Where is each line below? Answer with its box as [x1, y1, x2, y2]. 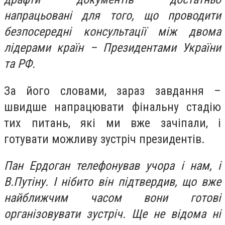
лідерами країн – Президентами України [4, 41, 221, 55]
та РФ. [4, 57, 38, 71]
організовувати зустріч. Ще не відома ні [4, 207, 221, 221]
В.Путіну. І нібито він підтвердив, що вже [4, 175, 221, 189]
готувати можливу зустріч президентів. [4, 132, 208, 146]
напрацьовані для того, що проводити [4, 9, 221, 23]
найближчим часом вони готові [4, 191, 221, 205]
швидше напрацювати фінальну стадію [4, 99, 221, 114]
